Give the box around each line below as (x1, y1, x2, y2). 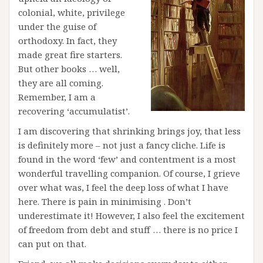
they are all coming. (18, 77, 103, 89)
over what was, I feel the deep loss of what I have (18, 181, 228, 193)
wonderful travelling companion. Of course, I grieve (18, 167, 240, 179)
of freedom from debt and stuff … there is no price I (18, 224, 238, 235)
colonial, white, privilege (18, 6, 125, 18)
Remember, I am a (18, 91, 96, 103)
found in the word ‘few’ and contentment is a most (18, 153, 236, 165)
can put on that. (18, 238, 89, 249)
